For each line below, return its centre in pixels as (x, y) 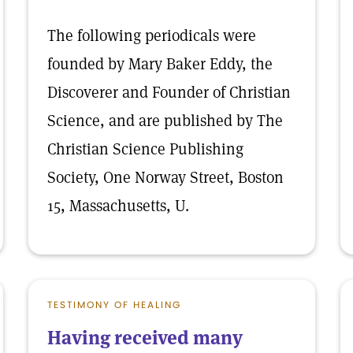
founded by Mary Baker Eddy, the (160, 64)
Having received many (145, 338)
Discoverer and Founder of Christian (169, 92)
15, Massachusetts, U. (118, 206)
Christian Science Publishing (145, 149)
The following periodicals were (152, 35)
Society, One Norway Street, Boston (165, 177)
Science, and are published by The (165, 121)
